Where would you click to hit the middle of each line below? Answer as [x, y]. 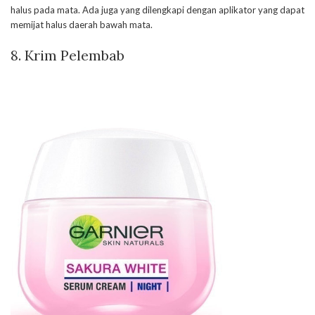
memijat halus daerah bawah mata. [82, 24]
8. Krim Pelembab [67, 55]
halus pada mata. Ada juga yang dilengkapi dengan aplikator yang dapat [157, 9]
